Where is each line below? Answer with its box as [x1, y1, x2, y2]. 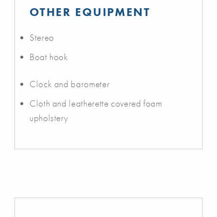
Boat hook [30, 50, 68, 63]
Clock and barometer [30, 77, 110, 90]
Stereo [30, 31, 54, 44]
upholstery [30, 111, 68, 124]
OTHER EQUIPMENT [30, 4, 150, 19]
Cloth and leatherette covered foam [30, 97, 162, 109]
